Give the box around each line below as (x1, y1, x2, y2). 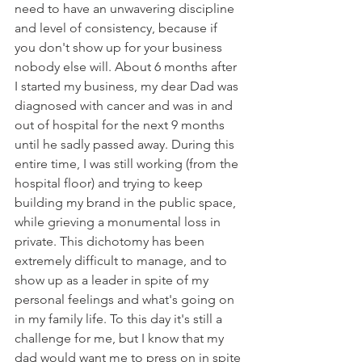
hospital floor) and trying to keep (15, 175, 206, 191)
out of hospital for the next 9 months (15, 117, 228, 133)
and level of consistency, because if (15, 20, 221, 36)
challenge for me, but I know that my (15, 330, 227, 346)
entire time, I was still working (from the (15, 156, 242, 171)
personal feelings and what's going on (15, 292, 238, 307)
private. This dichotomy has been (15, 234, 208, 249)
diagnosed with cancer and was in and (15, 98, 236, 113)
